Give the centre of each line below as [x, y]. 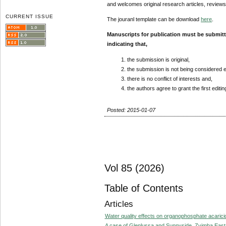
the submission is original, [159, 59]
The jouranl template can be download [154, 19]
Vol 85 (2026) [134, 168]
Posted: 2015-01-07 [131, 110]
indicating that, [127, 44]
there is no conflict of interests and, [170, 78]
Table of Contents [144, 188]
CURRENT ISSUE [30, 16]
